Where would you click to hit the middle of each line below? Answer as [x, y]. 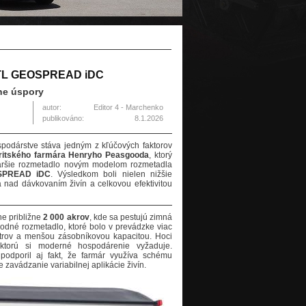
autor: [52, 108]
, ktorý [161, 155]
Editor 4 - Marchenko [128, 108]
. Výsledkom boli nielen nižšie [111, 175]
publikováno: [63, 119]
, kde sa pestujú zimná [131, 218]
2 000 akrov [66, 218]
